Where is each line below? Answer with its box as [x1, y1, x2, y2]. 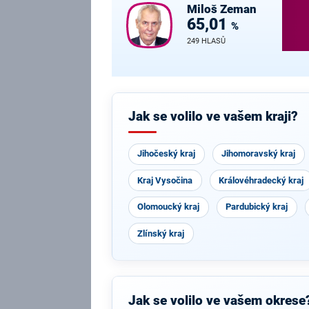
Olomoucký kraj [137, 201, 200, 212]
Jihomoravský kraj [221, 148, 296, 159]
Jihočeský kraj [137, 148, 196, 159]
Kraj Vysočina [137, 175, 193, 186]
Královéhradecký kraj [219, 175, 304, 186]
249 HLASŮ [186, 37, 226, 46]
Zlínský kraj [137, 228, 185, 239]
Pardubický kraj [226, 201, 288, 212]
